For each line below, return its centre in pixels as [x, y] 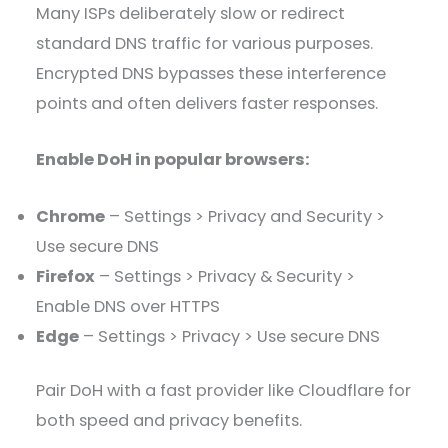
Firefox [66, 276]
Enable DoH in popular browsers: [173, 160]
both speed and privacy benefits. [169, 421]
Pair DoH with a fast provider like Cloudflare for [224, 391]
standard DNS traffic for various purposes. [205, 44]
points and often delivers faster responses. [207, 104]
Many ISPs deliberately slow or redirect [191, 14]
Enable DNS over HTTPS [128, 306]
